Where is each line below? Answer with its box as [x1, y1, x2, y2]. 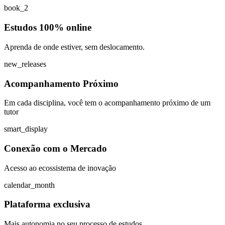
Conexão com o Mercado [4, 143, 107, 154]
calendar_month [4, 180, 55, 189]
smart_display [4, 125, 48, 134]
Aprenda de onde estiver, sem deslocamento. [4, 42, 145, 51]
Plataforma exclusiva [4, 199, 90, 210]
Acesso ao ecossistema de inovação [4, 163, 116, 172]
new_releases [4, 59, 46, 68]
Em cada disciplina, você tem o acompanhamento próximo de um [4, 98, 210, 107]
